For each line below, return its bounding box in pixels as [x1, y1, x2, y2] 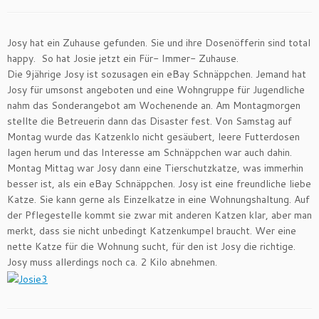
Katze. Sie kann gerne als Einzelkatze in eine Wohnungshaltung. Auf [7, 192, 310, 206]
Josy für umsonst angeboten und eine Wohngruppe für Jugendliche [7, 83, 305, 97]
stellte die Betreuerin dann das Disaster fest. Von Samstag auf [7, 114, 292, 128]
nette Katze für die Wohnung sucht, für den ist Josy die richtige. [7, 239, 296, 253]
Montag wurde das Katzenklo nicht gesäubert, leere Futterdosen [7, 130, 300, 144]
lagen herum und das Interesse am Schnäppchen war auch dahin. [7, 145, 292, 159]
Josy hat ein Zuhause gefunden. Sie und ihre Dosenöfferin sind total [7, 36, 310, 50]
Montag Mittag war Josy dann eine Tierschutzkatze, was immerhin [7, 161, 303, 175]
